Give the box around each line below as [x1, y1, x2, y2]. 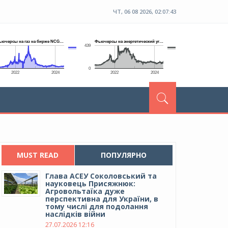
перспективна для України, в [45, 194, 159, 204]
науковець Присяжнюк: [45, 179, 136, 188]
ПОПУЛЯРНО [100, 150, 147, 160]
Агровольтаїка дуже [45, 186, 125, 196]
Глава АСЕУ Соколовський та [45, 171, 157, 181]
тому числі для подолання [45, 202, 149, 211]
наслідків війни [45, 209, 106, 219]
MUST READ [17, 150, 59, 160]
